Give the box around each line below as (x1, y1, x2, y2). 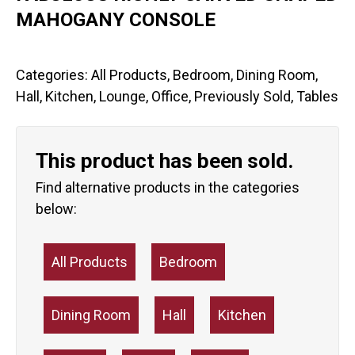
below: (36, 200, 77, 218)
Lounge (99, 88, 146, 105)
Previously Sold (194, 88, 291, 105)
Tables (296, 88, 338, 105)
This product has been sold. (36, 149, 293, 174)
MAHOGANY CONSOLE (16, 9, 216, 32)
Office (151, 88, 189, 105)
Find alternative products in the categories (36, 179, 300, 197)
